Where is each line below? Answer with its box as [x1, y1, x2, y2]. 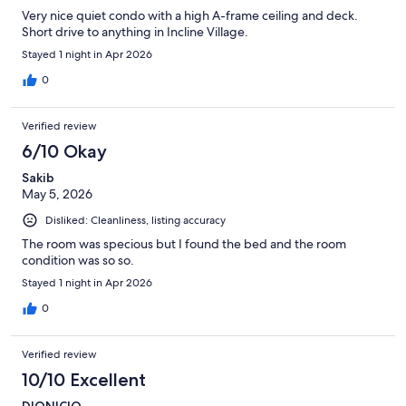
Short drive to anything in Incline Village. [22, 23, 248, 40]
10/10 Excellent [22, 368, 146, 391]
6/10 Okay [22, 140, 107, 162]
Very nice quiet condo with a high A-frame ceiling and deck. [22, 6, 358, 24]
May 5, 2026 [22, 185, 92, 202]
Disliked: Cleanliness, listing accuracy [45, 212, 226, 227]
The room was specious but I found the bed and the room [22, 235, 346, 252]
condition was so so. [22, 251, 134, 268]
